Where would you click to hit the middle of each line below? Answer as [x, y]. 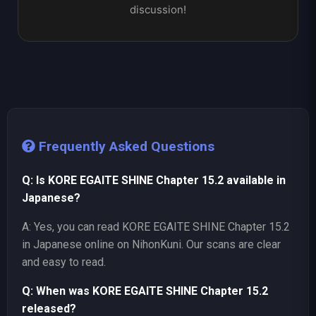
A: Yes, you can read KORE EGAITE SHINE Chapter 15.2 [156, 227]
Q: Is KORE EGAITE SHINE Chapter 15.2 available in [154, 181]
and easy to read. [64, 262]
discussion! [158, 10]
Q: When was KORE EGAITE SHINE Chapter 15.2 [145, 291]
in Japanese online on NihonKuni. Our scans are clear [151, 245]
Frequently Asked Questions [125, 147]
